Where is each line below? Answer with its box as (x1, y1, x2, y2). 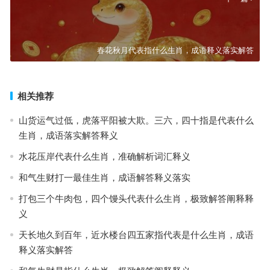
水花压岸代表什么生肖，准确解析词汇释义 (18, 151, 190, 162)
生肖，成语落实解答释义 (18, 130, 118, 140)
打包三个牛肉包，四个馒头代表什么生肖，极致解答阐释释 (18, 193, 254, 204)
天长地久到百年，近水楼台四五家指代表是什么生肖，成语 (18, 229, 254, 240)
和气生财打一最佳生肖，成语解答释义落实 (18, 172, 190, 183)
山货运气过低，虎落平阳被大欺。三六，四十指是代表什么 (18, 115, 254, 125)
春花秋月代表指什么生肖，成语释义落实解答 (97, 45, 254, 55)
